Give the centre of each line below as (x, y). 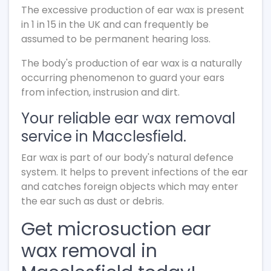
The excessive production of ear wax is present (133, 10)
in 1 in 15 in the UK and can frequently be (115, 24)
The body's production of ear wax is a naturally (132, 63)
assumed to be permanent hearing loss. (116, 39)
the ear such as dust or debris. (93, 201)
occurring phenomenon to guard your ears (123, 78)
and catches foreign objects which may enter (130, 187)
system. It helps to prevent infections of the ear (135, 172)
